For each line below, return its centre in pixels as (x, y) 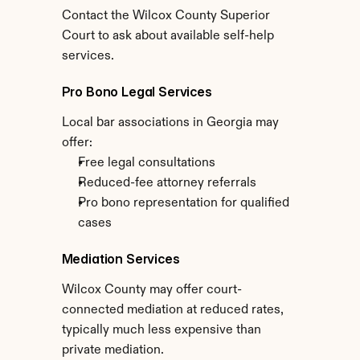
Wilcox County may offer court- (151, 290)
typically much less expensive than (161, 330)
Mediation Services (121, 259)
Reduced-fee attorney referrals (167, 183)
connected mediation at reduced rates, (172, 310)
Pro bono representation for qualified (183, 203)
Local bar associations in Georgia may (170, 123)
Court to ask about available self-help (168, 36)
